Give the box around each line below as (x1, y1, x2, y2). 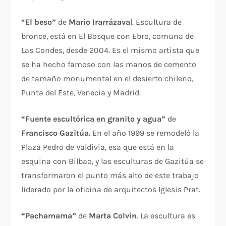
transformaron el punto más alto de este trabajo (21, 170, 199, 180)
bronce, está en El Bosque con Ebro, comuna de (21, 31, 194, 41)
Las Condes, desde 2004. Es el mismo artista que (21, 45, 200, 55)
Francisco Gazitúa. (21, 128, 91, 138)
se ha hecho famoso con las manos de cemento (21, 59, 197, 69)
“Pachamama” (21, 210, 77, 220)
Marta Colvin (89, 210, 137, 220)
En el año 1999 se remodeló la (90, 128, 200, 138)
